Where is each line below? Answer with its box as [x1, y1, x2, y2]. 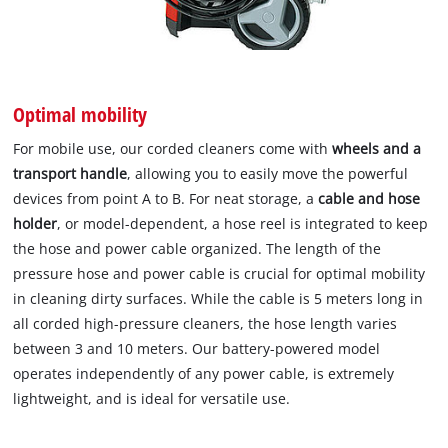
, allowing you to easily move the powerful [127, 164, 409, 184]
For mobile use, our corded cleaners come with [13, 139, 333, 159]
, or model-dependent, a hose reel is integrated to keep [57, 214, 429, 234]
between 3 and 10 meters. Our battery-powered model [13, 339, 381, 359]
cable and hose [318, 189, 421, 209]
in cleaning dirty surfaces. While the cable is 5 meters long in [13, 289, 424, 309]
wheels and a [332, 139, 422, 159]
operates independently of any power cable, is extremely [13, 364, 395, 384]
